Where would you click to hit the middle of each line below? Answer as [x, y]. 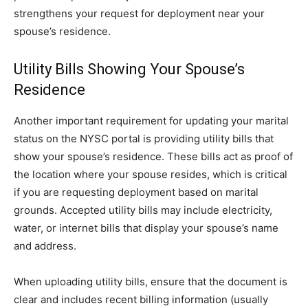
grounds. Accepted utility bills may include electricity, [143, 210]
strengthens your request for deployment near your [139, 13]
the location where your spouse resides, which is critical [151, 174]
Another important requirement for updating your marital [151, 121]
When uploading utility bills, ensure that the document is [151, 282]
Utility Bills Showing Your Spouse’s [129, 69]
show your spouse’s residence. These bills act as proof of [153, 156]
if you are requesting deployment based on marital [136, 192]
